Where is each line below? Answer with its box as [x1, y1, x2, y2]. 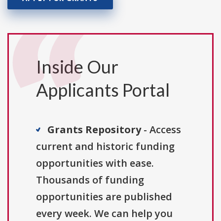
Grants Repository [47, 123, 141, 137]
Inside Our [36, 56, 118, 78]
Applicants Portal [36, 79, 170, 101]
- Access [141, 123, 181, 137]
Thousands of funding [36, 173, 144, 187]
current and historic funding [36, 140, 175, 153]
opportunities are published [36, 190, 172, 204]
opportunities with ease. [36, 156, 154, 170]
